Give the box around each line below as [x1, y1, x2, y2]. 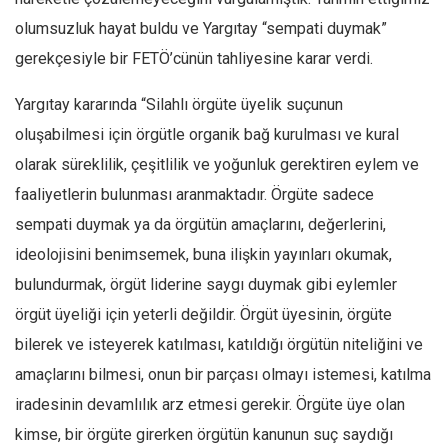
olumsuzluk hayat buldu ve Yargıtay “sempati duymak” [15, 19, 387, 38]
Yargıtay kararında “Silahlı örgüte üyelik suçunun [15, 95, 343, 114]
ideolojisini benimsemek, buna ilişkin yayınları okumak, [15, 245, 392, 264]
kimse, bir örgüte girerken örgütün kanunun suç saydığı [15, 425, 393, 444]
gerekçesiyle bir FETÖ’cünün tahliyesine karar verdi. [15, 49, 373, 68]
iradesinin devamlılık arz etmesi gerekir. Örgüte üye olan [15, 395, 405, 414]
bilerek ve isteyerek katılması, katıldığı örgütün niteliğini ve [15, 335, 423, 354]
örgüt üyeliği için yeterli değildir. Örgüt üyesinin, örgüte [15, 305, 392, 324]
